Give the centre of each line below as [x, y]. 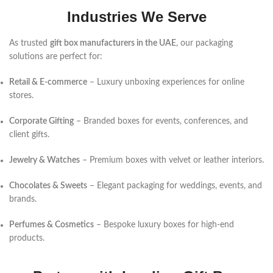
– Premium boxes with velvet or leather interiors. [172, 161]
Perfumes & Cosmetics [51, 225]
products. [27, 239]
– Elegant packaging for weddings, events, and [175, 186]
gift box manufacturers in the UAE [113, 44]
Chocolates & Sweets [48, 186]
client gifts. [29, 135]
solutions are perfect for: [56, 57]
